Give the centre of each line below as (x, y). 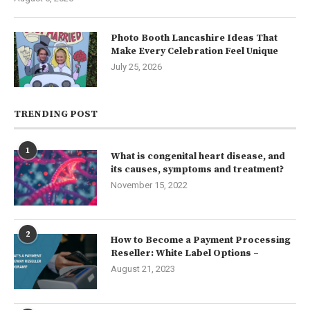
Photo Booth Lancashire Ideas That (194, 38)
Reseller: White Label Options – (185, 254)
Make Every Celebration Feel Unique (194, 52)
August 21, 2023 (143, 269)
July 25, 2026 (136, 67)
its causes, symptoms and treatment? (197, 170)
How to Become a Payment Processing (201, 240)
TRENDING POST (56, 115)
